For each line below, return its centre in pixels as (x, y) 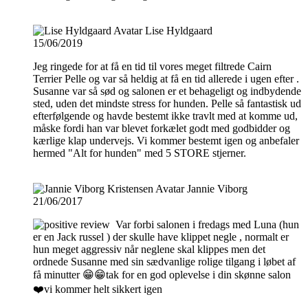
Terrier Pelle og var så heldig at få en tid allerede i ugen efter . (166, 78)
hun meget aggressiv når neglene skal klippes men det (149, 249)
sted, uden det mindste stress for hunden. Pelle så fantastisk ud (167, 103)
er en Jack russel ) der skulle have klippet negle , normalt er (161, 236)
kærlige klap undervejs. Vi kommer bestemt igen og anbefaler (166, 140)
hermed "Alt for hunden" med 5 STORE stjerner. (140, 153)
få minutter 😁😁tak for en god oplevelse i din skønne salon (162, 274)
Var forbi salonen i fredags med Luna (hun (207, 224)
